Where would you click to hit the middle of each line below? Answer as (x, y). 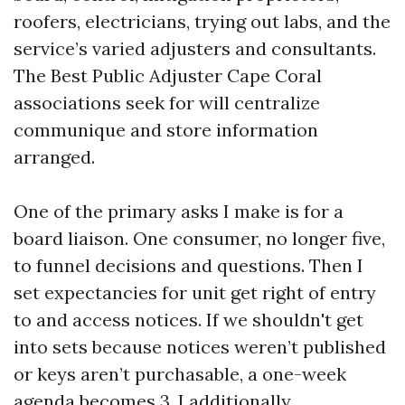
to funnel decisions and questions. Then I (188, 265)
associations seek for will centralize (167, 103)
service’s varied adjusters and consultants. (195, 48)
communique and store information (166, 130)
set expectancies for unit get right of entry (195, 292)
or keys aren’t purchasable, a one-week (180, 374)
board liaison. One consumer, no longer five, (199, 238)
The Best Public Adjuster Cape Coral (168, 75)
